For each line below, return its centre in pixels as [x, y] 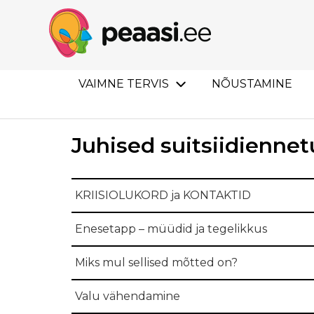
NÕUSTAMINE [252, 84]
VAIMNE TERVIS [124, 84]
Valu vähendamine [128, 296]
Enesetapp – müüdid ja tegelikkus [171, 229]
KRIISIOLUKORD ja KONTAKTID [163, 195]
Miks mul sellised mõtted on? [156, 262]
